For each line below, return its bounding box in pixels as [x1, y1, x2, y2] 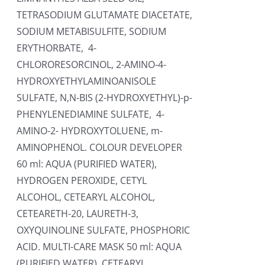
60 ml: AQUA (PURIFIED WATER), [17, 157, 157, 170]
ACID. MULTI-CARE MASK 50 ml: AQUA [17, 240, 182, 253]
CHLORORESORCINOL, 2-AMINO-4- [17, 58, 167, 71]
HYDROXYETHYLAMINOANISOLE [17, 75, 157, 88]
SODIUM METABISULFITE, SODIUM [17, 25, 167, 38]
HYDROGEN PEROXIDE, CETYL [17, 174, 147, 187]
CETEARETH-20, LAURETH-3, [17, 207, 139, 220]
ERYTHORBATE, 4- [17, 41, 97, 54]
